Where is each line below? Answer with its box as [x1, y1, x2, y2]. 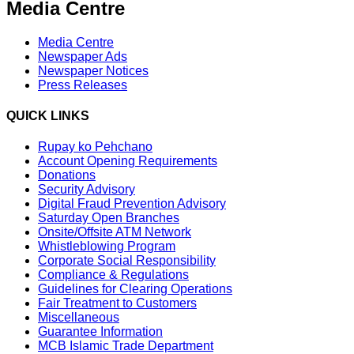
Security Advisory [38, 183, 135, 197]
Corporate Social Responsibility [38, 254, 216, 268]
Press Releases [38, 77, 127, 92]
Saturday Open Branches [38, 211, 179, 225]
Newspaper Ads [38, 49, 127, 63]
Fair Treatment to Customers [38, 296, 197, 311]
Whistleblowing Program [38, 239, 175, 254]
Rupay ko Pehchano [38, 140, 153, 154]
